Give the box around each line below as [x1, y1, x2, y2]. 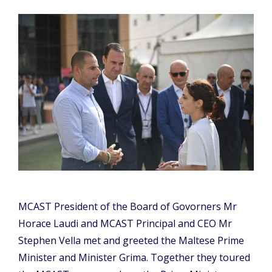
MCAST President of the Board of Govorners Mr [18, 199, 237, 213]
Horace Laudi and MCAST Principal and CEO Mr [18, 216, 232, 230]
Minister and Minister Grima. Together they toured [18, 250, 250, 264]
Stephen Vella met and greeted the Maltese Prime [18, 233, 244, 247]
